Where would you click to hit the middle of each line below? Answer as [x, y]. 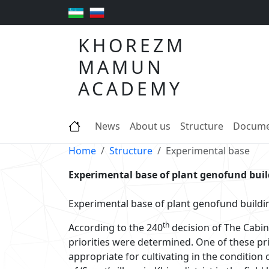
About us [150, 126]
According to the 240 [116, 228]
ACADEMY [130, 89]
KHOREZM [132, 46]
